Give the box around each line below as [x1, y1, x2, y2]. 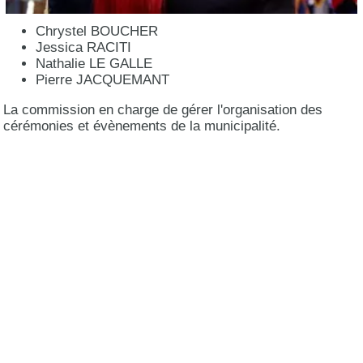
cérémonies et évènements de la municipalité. [3, 118, 281, 135]
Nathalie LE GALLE [36, 56, 153, 72]
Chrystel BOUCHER [36, 23, 159, 40]
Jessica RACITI [36, 40, 132, 56]
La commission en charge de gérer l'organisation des [3, 102, 323, 118]
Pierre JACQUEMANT [36, 72, 170, 88]
